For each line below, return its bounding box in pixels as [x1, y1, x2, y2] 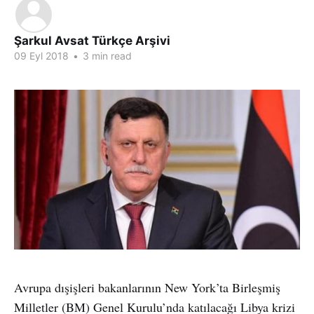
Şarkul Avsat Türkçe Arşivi [14, 34, 170, 48]
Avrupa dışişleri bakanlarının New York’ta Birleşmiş [14, 278, 280, 296]
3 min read [80, 50, 132, 62]
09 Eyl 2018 [14, 50, 69, 62]
